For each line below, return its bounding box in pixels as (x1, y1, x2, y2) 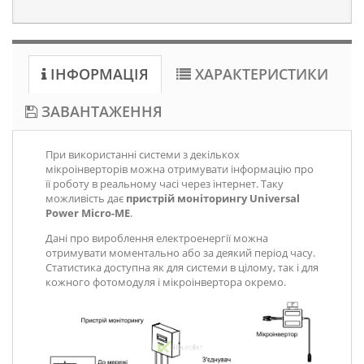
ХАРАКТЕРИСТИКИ (191, 64, 328, 84)
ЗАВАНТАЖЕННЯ (37, 102, 162, 121)
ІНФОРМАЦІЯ (46, 64, 149, 84)
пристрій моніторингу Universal (126, 191, 300, 206)
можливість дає (45, 191, 126, 206)
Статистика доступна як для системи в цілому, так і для (45, 260, 318, 275)
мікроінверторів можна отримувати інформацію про (45, 162, 314, 176)
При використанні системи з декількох (45, 147, 240, 162)
